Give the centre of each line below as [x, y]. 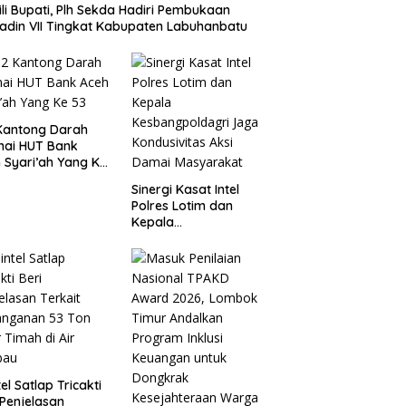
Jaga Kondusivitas [187, 255]
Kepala [152, 222]
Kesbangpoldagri [184, 239]
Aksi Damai [165, 271]
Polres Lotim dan [182, 206]
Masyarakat [168, 288]
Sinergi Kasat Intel [185, 190]
